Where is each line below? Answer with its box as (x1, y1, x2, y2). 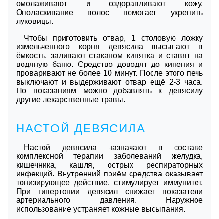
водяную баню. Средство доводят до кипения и (16, 60, 203, 68)
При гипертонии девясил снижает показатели (16, 187, 203, 196)
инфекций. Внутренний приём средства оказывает (16, 169, 203, 178)
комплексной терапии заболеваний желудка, (16, 152, 203, 160)
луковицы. (16, 17, 53, 25)
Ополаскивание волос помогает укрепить (16, 8, 203, 17)
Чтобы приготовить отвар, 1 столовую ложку (24, 33, 203, 42)
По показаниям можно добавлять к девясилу (16, 86, 203, 95)
